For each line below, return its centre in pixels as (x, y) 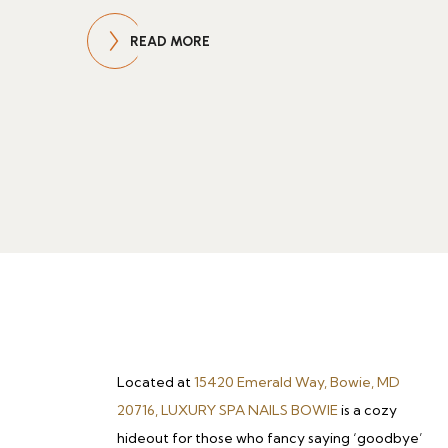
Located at (155, 382)
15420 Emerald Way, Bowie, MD (297, 382)
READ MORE (170, 41)
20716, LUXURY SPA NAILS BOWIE (227, 410)
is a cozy (367, 410)
